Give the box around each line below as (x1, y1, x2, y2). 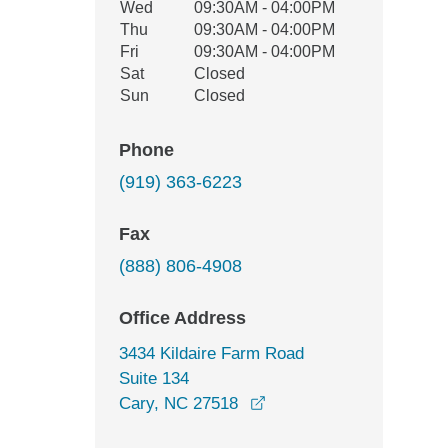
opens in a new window (265, 393, 437, 412)
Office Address (119, 308, 246, 328)
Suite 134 (119, 369, 189, 388)
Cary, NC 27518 (119, 394, 238, 413)
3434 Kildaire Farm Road (119, 344, 304, 363)
